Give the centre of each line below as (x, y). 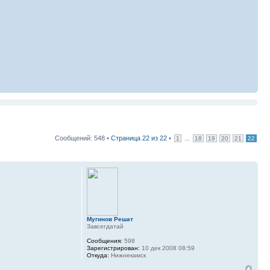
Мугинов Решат (110, 219)
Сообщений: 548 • (83, 138)
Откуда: (98, 256)
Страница (127, 138)
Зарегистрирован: (113, 248)
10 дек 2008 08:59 (167, 248)
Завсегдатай (105, 227)
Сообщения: (104, 241)
